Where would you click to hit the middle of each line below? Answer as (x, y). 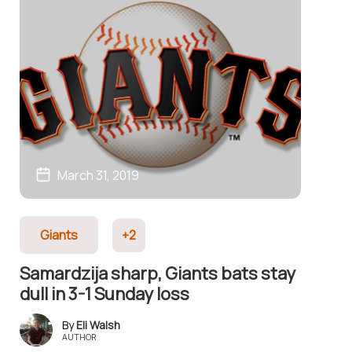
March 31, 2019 (98, 175)
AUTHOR (79, 337)
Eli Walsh (98, 325)
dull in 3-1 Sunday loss (104, 294)
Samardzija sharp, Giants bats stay (157, 273)
